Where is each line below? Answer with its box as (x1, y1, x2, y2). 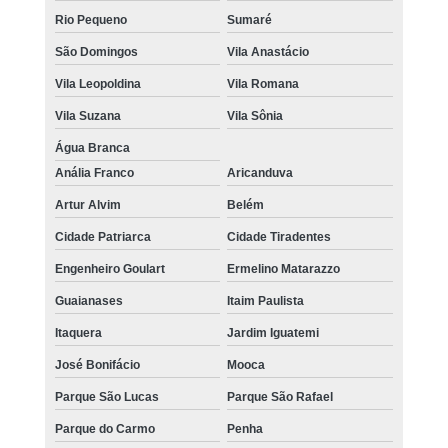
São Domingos (54, 45, 138, 60)
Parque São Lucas (54, 390, 159, 405)
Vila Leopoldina (54, 77, 141, 92)
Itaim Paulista (227, 294, 305, 309)
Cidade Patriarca (54, 230, 151, 245)
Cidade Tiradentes (227, 230, 332, 245)
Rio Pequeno (54, 13, 127, 28)
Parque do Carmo (54, 422, 155, 437)
